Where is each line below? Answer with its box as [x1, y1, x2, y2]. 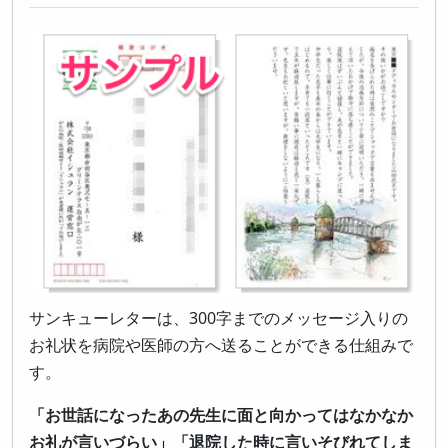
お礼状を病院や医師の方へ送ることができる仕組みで [29, 333, 413, 356]
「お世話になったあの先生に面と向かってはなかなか [29, 403, 413, 426]
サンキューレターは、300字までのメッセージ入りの [29, 306, 408, 329]
